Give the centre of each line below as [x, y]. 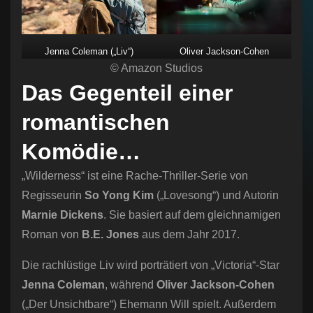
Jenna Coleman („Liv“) [89, 51]
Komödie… [81, 151]
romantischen [96, 122]
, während [131, 284]
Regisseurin [53, 195]
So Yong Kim [119, 195]
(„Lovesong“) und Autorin [216, 195]
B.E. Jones [110, 234]
